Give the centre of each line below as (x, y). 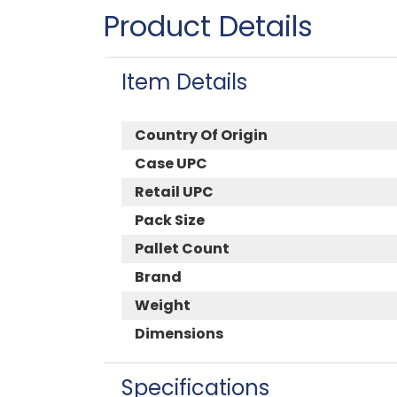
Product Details (208, 26)
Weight (163, 305)
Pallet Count (182, 248)
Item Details (184, 82)
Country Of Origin (201, 135)
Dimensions (179, 333)
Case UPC (171, 163)
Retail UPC (174, 191)
